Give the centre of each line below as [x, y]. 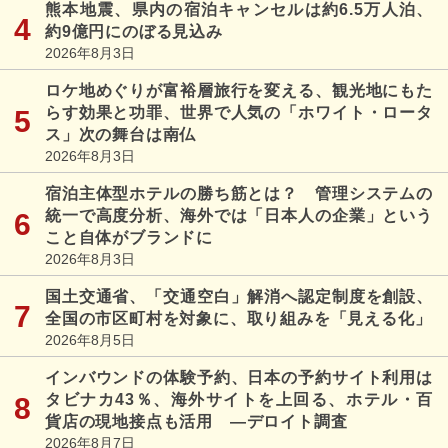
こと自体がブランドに [129, 237]
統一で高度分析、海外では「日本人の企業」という [239, 215]
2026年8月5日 [90, 339]
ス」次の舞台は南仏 [121, 134]
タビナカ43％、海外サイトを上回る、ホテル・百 [239, 399]
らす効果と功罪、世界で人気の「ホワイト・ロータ [239, 112]
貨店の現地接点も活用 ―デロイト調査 [196, 421]
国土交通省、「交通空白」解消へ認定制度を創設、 [239, 296]
